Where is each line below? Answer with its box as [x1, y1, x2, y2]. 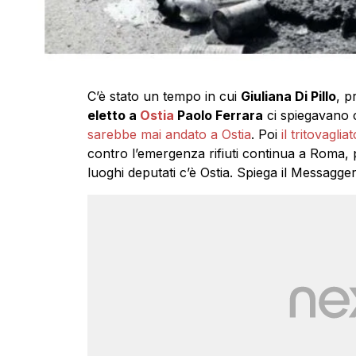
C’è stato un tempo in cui [87, 87, 241, 104]
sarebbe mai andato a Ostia [87, 126, 251, 142]
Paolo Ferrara [176, 106, 263, 123]
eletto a [87, 106, 140, 123]
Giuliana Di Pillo [240, 87, 336, 104]
